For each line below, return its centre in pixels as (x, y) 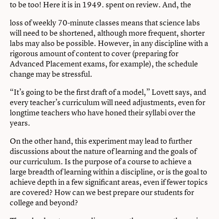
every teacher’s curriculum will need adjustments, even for (108, 102)
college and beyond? (44, 203)
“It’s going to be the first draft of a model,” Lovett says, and (108, 92)
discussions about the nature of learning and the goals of (103, 151)
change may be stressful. (51, 74)
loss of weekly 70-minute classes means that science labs (105, 23)
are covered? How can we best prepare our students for (102, 192)
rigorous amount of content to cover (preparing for (94, 54)
